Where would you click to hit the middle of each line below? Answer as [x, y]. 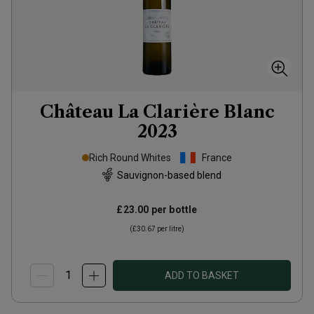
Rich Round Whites [130, 158]
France [217, 158]
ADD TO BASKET [202, 275]
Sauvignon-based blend [169, 175]
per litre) [170, 229]
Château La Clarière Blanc [157, 112]
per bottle [173, 210]
